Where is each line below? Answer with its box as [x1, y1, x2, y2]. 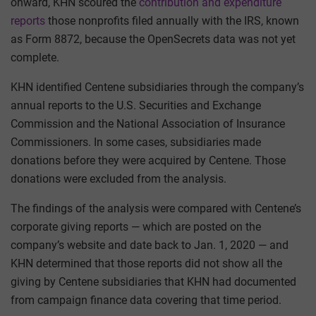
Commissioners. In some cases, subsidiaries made [11, 135, 261, 149]
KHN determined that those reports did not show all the [11, 256, 282, 270]
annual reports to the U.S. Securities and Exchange [11, 98, 261, 112]
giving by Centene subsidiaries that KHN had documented [11, 274, 296, 288]
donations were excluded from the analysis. [11, 171, 226, 186]
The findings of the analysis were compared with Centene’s [11, 201, 301, 215]
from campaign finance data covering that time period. [11, 293, 281, 307]
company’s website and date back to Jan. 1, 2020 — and [11, 238, 288, 252]
